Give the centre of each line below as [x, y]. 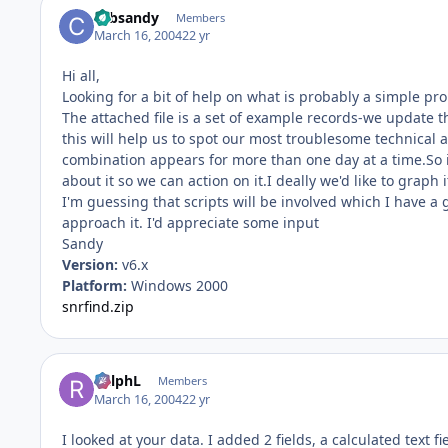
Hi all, [81, 75]
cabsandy [127, 17]
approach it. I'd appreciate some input [190, 222]
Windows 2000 [177, 285]
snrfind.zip [98, 306]
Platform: [94, 285]
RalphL [118, 381]
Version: [90, 264]
